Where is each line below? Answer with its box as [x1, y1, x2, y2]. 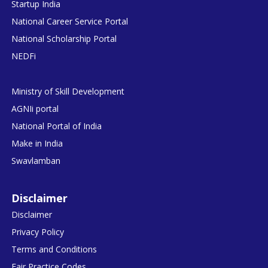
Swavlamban [11, 154, 61, 166]
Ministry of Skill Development [11, 85, 125, 97]
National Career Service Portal [11, 15, 129, 27]
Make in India [11, 137, 63, 149]
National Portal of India [11, 120, 102, 132]
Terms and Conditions [11, 243, 98, 255]
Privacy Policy [11, 226, 65, 237]
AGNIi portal [11, 102, 59, 114]
